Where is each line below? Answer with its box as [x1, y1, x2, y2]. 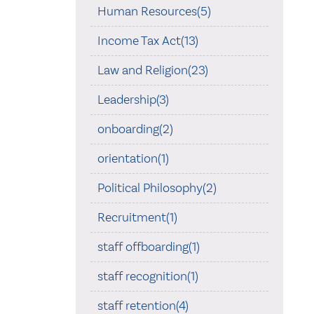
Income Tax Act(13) [97, 33, 198, 48]
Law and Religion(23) [97, 62, 208, 78]
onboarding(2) [97, 121, 173, 137]
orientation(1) [97, 151, 169, 166]
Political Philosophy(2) [97, 180, 217, 196]
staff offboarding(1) [97, 239, 200, 254]
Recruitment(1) [97, 210, 177, 225]
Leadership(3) [97, 92, 169, 107]
